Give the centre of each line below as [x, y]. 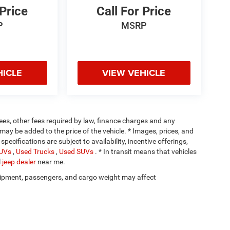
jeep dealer [20, 162]
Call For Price [134, 12]
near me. [51, 162]
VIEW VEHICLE [134, 73]
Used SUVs [77, 152]
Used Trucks [36, 152]
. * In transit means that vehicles [146, 152]
